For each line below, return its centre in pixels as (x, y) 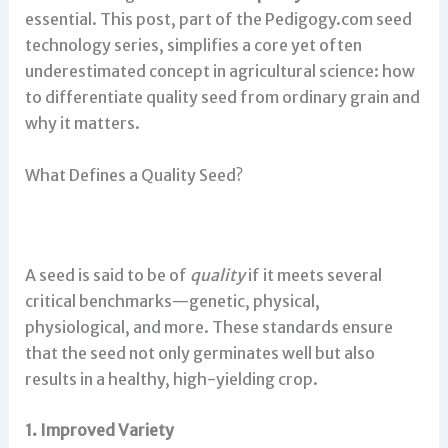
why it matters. (82, 123)
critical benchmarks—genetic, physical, (172, 300)
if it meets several (313, 274)
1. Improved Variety (99, 430)
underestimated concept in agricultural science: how (219, 71)
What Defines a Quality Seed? (133, 174)
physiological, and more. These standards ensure (208, 326)
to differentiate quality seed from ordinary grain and (222, 97)
